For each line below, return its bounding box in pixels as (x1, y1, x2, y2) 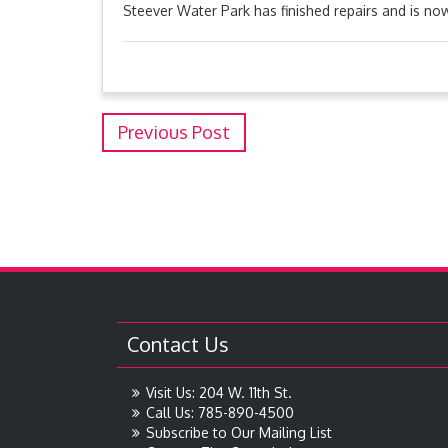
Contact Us (127, 331, 229, 357)
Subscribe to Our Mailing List (146, 424, 332, 441)
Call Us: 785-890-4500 (146, 404, 294, 421)
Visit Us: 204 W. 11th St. (146, 384, 292, 401)
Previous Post (118, 121, 230, 143)
